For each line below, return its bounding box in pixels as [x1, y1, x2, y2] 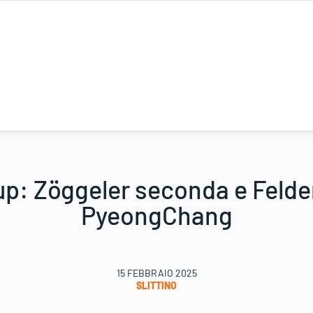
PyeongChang [80, 200, 233, 230]
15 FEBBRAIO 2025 [116, 267, 197, 279]
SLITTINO [136, 279, 177, 291]
